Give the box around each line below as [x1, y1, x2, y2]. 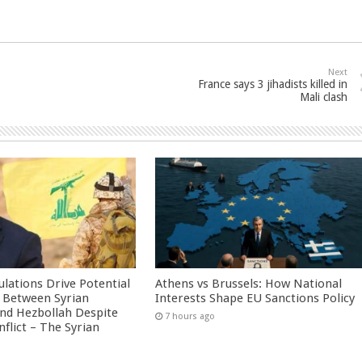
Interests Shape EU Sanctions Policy [155, 290, 356, 305]
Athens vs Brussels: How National [155, 276, 343, 291]
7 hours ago [165, 310, 216, 322]
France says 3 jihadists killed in [198, 78, 347, 90]
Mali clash [300, 90, 347, 103]
